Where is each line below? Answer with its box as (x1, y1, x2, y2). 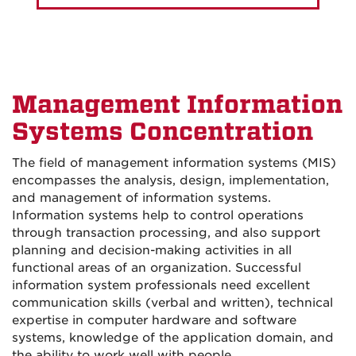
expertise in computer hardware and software (12, 313, 296, 328)
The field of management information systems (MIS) (12, 156, 336, 171)
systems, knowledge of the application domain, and (12, 331, 334, 346)
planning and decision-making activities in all (12, 243, 292, 258)
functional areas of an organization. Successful (12, 261, 301, 276)
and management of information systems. (12, 191, 271, 206)
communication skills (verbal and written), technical (12, 296, 333, 311)
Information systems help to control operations (12, 208, 304, 223)
